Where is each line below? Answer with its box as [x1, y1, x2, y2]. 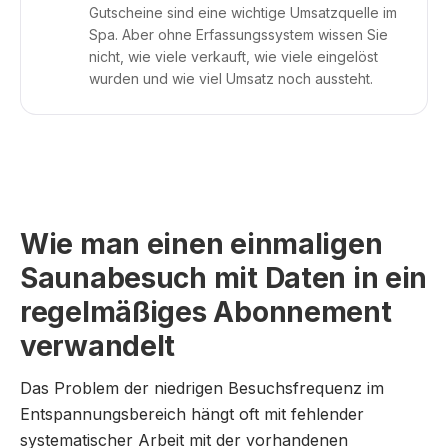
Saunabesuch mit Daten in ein [20, 261, 428, 295]
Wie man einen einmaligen [20, 227, 383, 261]
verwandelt [20, 329, 176, 363]
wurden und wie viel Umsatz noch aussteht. [89, 70, 373, 87]
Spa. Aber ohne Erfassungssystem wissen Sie [89, 26, 388, 43]
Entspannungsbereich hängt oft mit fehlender [20, 404, 364, 424]
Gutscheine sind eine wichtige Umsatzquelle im [89, 4, 397, 21]
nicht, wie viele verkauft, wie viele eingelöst [89, 48, 378, 65]
